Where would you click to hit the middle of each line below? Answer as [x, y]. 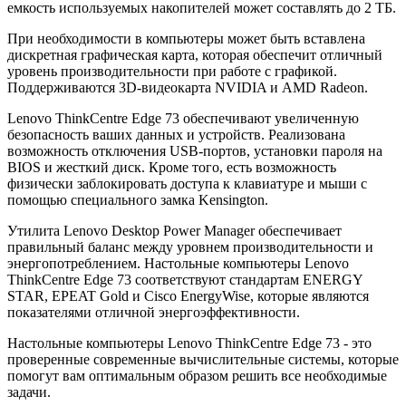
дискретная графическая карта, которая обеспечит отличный [195, 55]
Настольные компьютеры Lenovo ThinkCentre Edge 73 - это [189, 343]
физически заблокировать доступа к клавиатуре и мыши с [187, 184]
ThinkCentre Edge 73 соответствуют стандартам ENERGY [185, 280]
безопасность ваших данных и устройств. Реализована [176, 135]
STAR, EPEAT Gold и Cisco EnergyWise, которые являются [188, 296]
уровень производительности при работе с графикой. [172, 72]
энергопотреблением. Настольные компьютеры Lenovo [178, 264]
